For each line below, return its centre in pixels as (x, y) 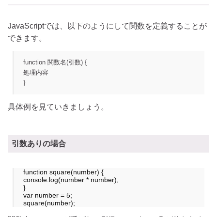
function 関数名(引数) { (55, 62)
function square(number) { (63, 172)
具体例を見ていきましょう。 (58, 107)
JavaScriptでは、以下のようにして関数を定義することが (107, 26)
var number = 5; (48, 195)
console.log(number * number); (71, 179)
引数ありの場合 (39, 143)
